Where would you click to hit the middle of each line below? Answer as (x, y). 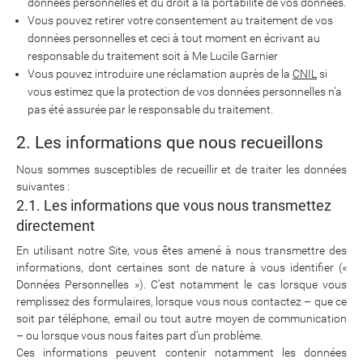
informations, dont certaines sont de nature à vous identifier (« (181, 267)
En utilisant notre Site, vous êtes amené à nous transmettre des (181, 250)
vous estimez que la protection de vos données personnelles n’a (185, 92)
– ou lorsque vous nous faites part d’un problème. (139, 335)
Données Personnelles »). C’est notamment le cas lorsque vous (181, 284)
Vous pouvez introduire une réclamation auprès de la (160, 74)
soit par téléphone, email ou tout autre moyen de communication (181, 318)
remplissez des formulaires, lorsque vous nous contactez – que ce (181, 301)
